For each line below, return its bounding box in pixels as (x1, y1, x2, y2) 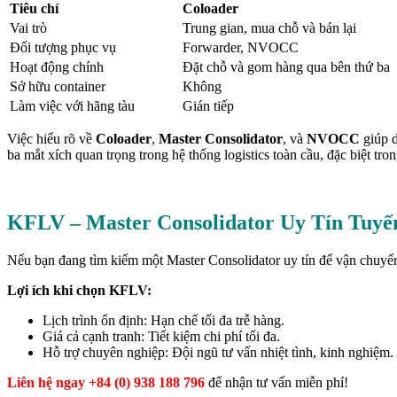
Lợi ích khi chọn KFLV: (7, 282, 152, 298)
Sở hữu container (10, 79, 105, 95)
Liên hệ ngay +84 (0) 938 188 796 (7, 374, 205, 390)
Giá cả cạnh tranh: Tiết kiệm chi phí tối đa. (43, 328, 280, 344)
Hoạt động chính (10, 59, 104, 75)
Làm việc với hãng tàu (10, 98, 135, 114)
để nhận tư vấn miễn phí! (205, 374, 348, 390)
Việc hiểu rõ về (7, 131, 96, 147)
